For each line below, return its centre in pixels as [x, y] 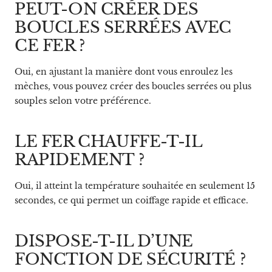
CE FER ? [50, 45]
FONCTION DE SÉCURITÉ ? [130, 259]
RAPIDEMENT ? [80, 159]
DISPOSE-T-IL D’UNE [104, 241]
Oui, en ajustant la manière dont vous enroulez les [124, 71]
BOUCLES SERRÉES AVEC [123, 27]
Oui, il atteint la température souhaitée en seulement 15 [135, 185]
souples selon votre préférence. [83, 100]
